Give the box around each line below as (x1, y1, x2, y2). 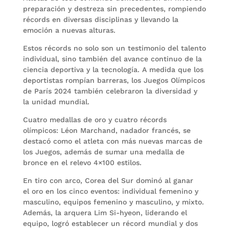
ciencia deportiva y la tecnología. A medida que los (22, 65, 203, 74)
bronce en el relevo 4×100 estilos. (22, 158, 144, 167)
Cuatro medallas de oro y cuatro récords (22, 115, 167, 124)
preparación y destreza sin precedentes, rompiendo (22, 4, 206, 13)
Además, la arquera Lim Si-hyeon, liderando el (22, 208, 187, 217)
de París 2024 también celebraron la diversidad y (22, 86, 197, 95)
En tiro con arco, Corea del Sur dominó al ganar (22, 176, 193, 185)
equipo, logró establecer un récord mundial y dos (22, 219, 198, 227)
